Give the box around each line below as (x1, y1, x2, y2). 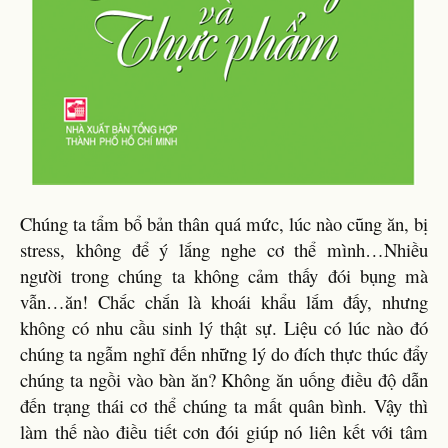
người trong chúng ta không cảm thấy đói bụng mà (20, 263, 428, 288)
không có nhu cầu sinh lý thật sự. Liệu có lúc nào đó (20, 315, 428, 340)
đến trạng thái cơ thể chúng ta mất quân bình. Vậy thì (20, 393, 428, 418)
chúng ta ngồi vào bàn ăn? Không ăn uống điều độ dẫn (20, 367, 428, 392)
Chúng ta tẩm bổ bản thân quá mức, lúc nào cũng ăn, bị (20, 211, 428, 236)
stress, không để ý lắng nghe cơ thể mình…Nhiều (20, 237, 428, 262)
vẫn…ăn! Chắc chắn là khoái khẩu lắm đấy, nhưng (20, 289, 428, 314)
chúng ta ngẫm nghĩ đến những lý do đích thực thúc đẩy (20, 341, 428, 366)
